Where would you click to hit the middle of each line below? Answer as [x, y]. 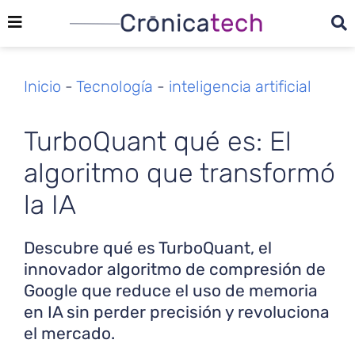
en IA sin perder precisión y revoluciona [177, 311]
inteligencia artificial [240, 86]
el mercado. [69, 333]
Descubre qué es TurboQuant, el [148, 247]
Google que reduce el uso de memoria [171, 290]
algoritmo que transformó [179, 173]
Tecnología [115, 86]
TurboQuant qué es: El [158, 141]
